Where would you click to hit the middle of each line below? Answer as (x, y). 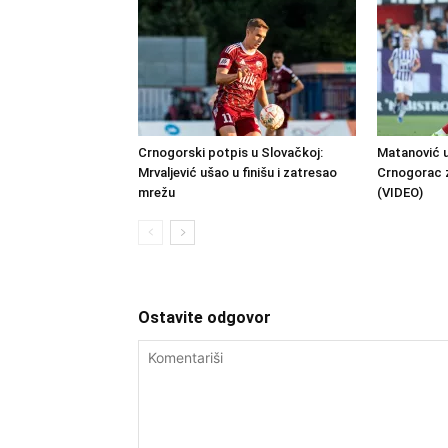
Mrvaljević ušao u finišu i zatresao (237, 172)
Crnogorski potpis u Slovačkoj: (230, 152)
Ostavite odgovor (204, 317)
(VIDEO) (400, 192)
